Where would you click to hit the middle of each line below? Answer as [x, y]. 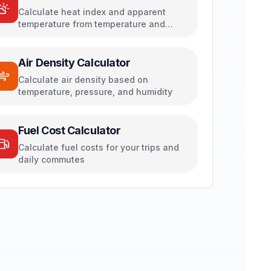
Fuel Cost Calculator [70, 130]
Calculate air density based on [83, 80]
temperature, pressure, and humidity [96, 92]
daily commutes [52, 159]
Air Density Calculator [74, 63]
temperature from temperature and [92, 24]
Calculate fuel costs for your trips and [99, 147]
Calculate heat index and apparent [92, 12]
